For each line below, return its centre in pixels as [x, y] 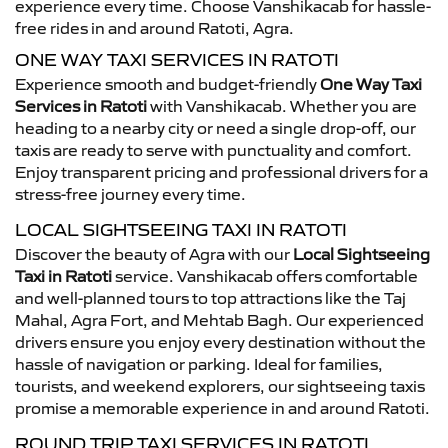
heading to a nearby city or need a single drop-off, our [215, 128]
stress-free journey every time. [130, 194]
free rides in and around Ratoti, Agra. [154, 28]
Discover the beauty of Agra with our [154, 254]
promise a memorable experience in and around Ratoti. [222, 408]
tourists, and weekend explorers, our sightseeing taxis [220, 386]
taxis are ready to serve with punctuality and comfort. [213, 150]
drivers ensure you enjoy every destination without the [220, 342]
